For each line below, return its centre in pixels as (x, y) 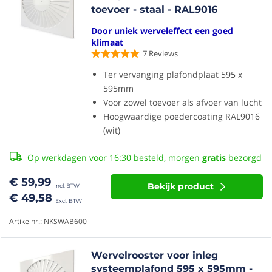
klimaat (107, 42)
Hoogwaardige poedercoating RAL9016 (182, 116)
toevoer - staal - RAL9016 (155, 9)
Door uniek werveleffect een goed (162, 31)
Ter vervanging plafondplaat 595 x (173, 74)
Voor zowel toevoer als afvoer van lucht (183, 102)
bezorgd (244, 158)
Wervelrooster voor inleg (155, 255)
